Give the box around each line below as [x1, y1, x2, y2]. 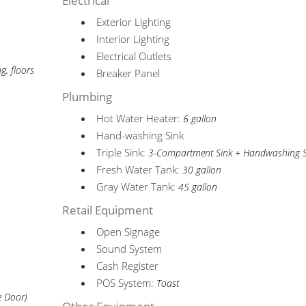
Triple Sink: [96, 145, 149, 159]
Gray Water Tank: [96, 180, 179, 193]
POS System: [96, 276, 157, 290]
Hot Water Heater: [96, 111, 184, 125]
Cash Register [96, 259, 159, 273]
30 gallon [182, 164, 222, 176]
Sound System [96, 242, 163, 255]
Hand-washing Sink [96, 128, 184, 142]
